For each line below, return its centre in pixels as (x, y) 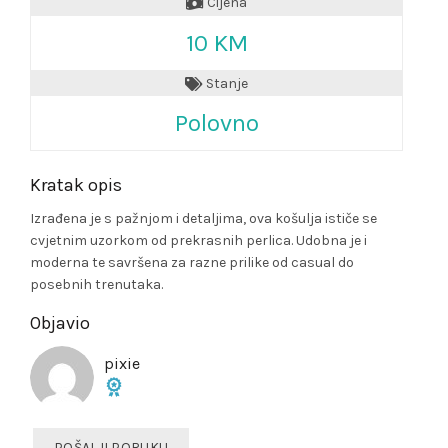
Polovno (216, 123)
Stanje (225, 83)
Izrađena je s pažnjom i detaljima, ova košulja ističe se (203, 219)
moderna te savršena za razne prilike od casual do (192, 263)
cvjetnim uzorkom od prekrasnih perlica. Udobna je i (198, 241)
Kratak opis (76, 185)
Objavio (60, 323)
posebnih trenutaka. (96, 285)
